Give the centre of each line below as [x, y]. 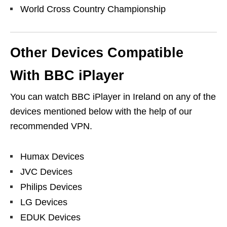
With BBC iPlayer [67, 75]
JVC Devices [46, 172]
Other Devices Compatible [97, 52]
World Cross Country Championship [93, 9]
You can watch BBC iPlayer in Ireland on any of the [113, 97]
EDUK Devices [50, 217]
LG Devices [44, 202]
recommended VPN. [51, 126]
